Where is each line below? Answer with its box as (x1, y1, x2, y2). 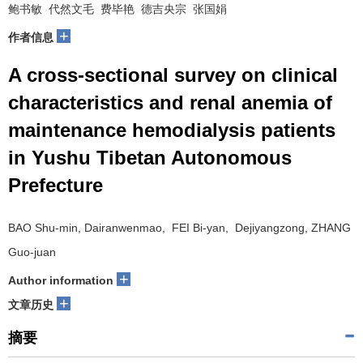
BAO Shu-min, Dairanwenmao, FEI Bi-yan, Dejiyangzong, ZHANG (8, 220, 351, 234)
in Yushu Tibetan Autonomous (8, 146, 292, 169)
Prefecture (8, 173, 103, 196)
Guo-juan (8, 245, 56, 258)
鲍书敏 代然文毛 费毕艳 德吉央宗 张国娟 (8, 2, 227, 15)
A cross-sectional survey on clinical (8, 63, 338, 86)
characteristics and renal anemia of (8, 91, 332, 113)
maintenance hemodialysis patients (8, 118, 335, 141)
